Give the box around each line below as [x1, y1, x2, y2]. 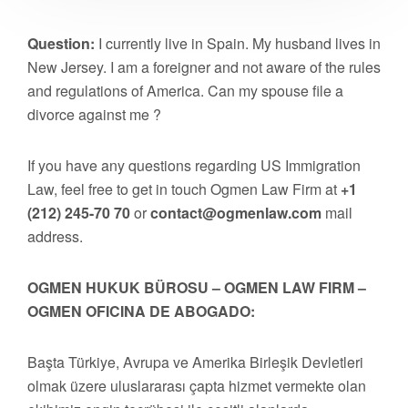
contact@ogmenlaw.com [150, 202, 321, 223]
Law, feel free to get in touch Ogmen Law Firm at [27, 178, 341, 199]
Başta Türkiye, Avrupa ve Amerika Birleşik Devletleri [27, 352, 363, 372]
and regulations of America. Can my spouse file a [27, 80, 343, 101]
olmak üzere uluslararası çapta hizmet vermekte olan [27, 375, 366, 396]
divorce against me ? [27, 104, 161, 125]
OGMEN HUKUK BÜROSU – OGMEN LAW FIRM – [27, 277, 366, 298]
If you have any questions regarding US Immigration [27, 155, 361, 176]
